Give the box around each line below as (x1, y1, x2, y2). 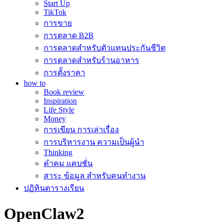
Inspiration (44, 97, 77, 105)
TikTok (44, 8, 66, 16)
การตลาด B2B (44, 31, 94, 40)
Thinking (44, 148, 72, 157)
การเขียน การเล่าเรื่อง (44, 125, 119, 134)
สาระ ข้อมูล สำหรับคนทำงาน (44, 171, 146, 180)
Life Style (44, 106, 74, 114)
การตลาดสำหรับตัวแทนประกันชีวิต (44, 44, 166, 52)
